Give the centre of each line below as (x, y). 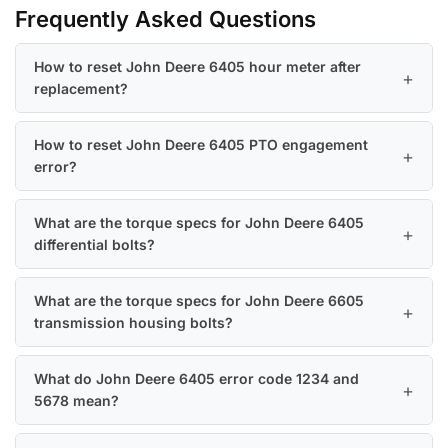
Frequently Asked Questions (165, 19)
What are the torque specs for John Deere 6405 (199, 223)
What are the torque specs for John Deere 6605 (199, 301)
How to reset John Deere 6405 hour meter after (197, 67)
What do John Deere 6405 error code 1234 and (196, 379)
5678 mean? (76, 401)
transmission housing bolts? (133, 323)
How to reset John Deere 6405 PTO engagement (201, 145)
